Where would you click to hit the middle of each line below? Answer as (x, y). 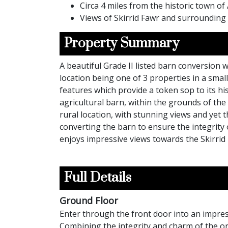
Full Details (98, 178)
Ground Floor (89, 201)
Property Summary (122, 44)
